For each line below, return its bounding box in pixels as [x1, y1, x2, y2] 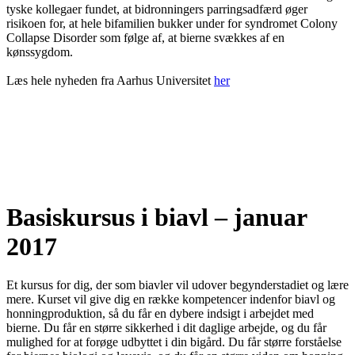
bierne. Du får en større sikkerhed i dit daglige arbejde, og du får [6, 321, 326, 334]
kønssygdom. [6, 45, 73, 59]
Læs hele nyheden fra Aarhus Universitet [6, 74, 214, 88]
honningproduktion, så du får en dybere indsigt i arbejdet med [6, 307, 314, 320]
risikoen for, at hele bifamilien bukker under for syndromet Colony [6, 17, 338, 31]
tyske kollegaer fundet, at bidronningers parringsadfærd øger [6, 2, 307, 17]
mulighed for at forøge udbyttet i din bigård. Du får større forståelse [6, 335, 342, 349]
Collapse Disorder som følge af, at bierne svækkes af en [6, 31, 284, 45]
